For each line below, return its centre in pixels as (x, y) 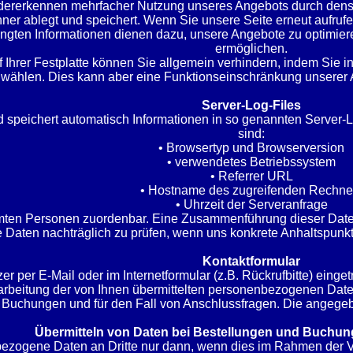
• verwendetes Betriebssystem (251, 162)
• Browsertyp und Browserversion (251, 148)
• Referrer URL (251, 176)
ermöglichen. (251, 48)
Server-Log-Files (251, 105)
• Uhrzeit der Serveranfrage (251, 204)
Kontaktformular (251, 261)
